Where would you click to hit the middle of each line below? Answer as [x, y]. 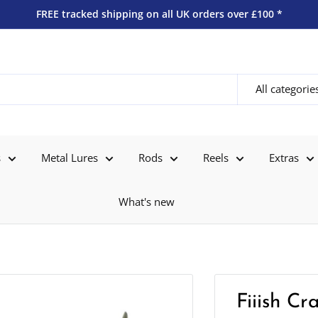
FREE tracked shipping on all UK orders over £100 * [159, 14]
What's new [147, 202]
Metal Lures [69, 158]
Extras [284, 158]
